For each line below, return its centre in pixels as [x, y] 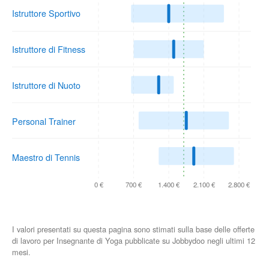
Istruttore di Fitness [49, 49]
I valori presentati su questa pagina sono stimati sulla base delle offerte [133, 229]
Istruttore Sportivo [46, 13]
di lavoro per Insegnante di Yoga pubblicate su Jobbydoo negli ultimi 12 [134, 240]
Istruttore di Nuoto [46, 85]
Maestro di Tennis [46, 157]
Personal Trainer [44, 121]
